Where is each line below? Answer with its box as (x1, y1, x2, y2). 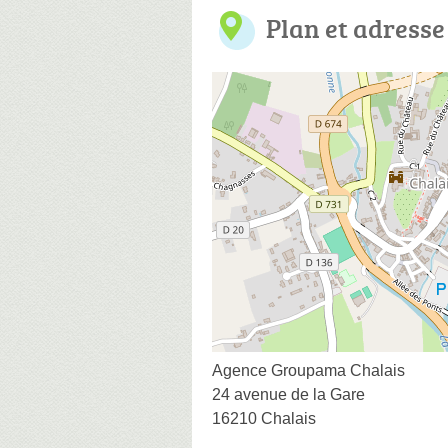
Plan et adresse (266, 9, 445, 46)
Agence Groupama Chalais (212, 361, 405, 379)
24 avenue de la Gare (212, 385, 365, 403)
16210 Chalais (212, 409, 316, 427)
